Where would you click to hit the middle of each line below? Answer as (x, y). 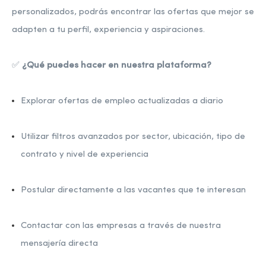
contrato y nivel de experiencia (85, 154)
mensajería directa (59, 243)
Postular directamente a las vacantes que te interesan (133, 190)
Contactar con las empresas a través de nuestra (121, 226)
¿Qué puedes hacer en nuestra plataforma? (117, 65)
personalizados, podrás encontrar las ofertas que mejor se (133, 12)
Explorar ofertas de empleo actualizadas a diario (122, 101)
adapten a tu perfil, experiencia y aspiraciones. (108, 30)
